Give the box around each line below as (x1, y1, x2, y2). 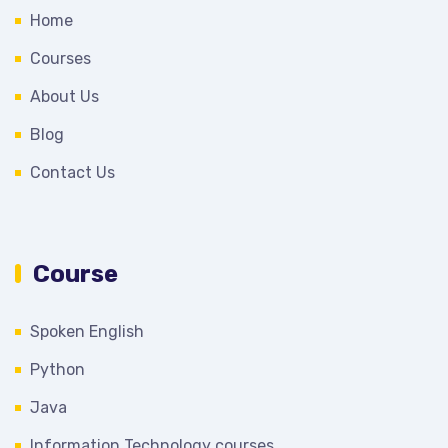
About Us (30, 86, 99, 106)
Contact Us (30, 162, 115, 182)
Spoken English (30, 321, 144, 341)
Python (30, 359, 85, 379)
